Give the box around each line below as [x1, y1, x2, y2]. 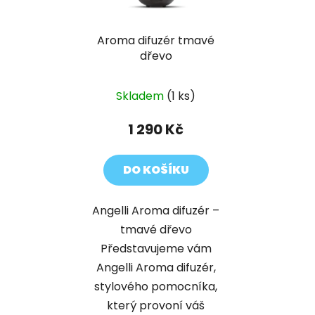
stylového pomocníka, [94, 278, 217, 295]
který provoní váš [107, 297, 205, 314]
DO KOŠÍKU [122, 161, 189, 178]
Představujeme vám [100, 240, 212, 257]
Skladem [116, 87, 167, 104]
